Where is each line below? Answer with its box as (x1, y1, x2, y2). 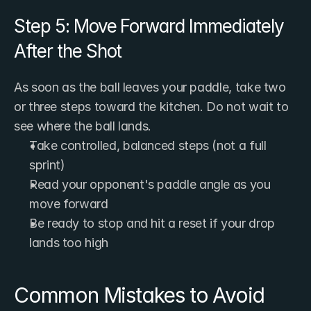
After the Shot (14, 40, 122, 62)
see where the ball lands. (14, 118, 151, 133)
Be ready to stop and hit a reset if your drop (29, 215, 275, 230)
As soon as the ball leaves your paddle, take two (14, 79, 286, 94)
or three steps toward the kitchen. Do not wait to (14, 99, 289, 114)
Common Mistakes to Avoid (14, 282, 265, 308)
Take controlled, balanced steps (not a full (29, 137, 267, 153)
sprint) (29, 157, 65, 172)
